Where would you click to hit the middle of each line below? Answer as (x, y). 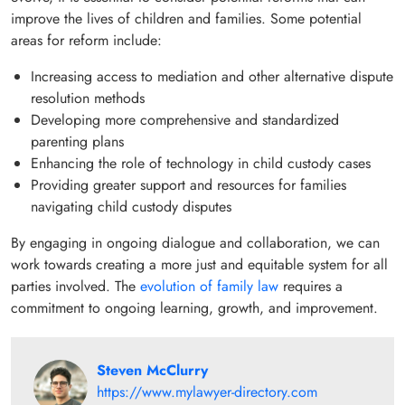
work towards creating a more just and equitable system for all (199, 264)
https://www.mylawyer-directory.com (207, 391)
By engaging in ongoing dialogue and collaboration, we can (195, 242)
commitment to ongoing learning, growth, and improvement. (194, 307)
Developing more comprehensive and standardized (185, 119)
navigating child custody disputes (131, 206)
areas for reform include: (86, 40)
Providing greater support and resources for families (188, 184)
